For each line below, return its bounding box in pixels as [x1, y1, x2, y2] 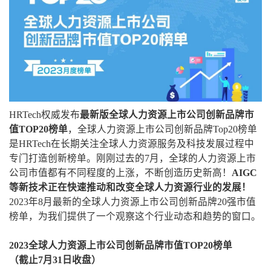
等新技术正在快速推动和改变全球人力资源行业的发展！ [9, 182, 251, 192]
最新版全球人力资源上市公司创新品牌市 [80, 109, 254, 120]
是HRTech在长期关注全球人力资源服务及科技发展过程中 [9, 139, 254, 149]
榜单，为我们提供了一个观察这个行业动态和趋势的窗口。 [9, 211, 261, 221]
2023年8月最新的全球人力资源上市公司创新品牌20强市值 [9, 197, 256, 207]
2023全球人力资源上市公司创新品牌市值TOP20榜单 [9, 240, 232, 250]
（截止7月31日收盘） [9, 255, 101, 265]
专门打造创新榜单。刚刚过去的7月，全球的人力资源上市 [9, 153, 256, 163]
